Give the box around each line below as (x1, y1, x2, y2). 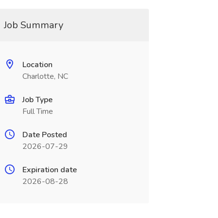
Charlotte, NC (22, 71, 68, 82)
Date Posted (22, 129, 67, 140)
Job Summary (3, 18, 63, 32)
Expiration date (22, 164, 77, 175)
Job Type (22, 94, 53, 105)
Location (22, 59, 53, 70)
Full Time (22, 106, 53, 117)
